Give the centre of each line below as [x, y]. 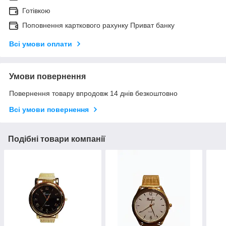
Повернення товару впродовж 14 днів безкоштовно [93, 94]
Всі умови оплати [41, 44]
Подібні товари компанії [57, 139]
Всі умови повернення [49, 110]
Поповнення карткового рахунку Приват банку [98, 25]
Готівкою [36, 11]
